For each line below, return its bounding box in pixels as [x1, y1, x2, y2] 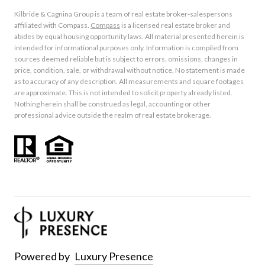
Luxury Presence [75, 249, 153, 263]
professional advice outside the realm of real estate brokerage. [14, 111, 211, 120]
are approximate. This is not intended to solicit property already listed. [14, 88, 232, 98]
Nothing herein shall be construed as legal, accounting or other [14, 99, 211, 109]
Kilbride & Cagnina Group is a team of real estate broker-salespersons [14, 9, 232, 19]
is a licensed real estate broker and [120, 21, 230, 30]
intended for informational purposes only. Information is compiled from [14, 43, 238, 53]
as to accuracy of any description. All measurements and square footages [14, 77, 244, 86]
